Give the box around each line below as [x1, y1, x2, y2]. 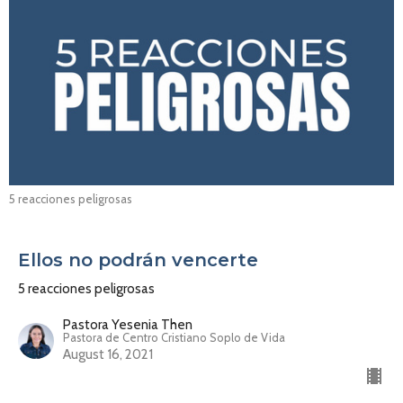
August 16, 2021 [63, 345, 153, 363]
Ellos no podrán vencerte [18, 248, 258, 271]
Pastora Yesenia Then [63, 316, 193, 333]
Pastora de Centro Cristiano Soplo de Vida [63, 330, 285, 345]
